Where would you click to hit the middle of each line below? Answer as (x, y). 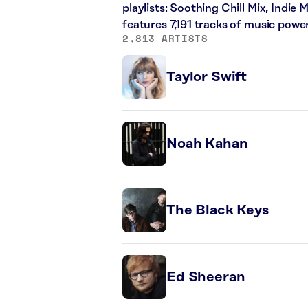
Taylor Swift (207, 77)
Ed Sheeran (206, 277)
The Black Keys (218, 210)
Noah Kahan (207, 144)
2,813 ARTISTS (165, 38)
